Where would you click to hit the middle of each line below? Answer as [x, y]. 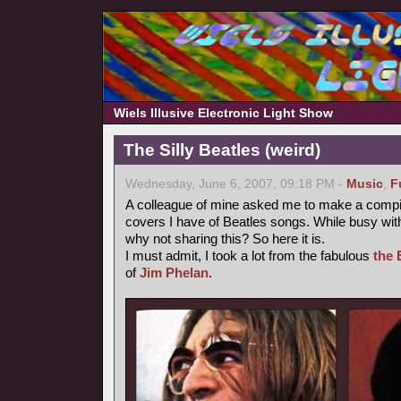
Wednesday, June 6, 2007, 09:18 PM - [236, 184]
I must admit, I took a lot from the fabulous [249, 256]
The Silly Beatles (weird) [222, 150]
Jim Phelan [174, 273]
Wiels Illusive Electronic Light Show [223, 113]
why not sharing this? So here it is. [225, 239]
